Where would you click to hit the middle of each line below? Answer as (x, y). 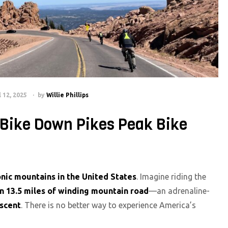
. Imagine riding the (171, 176)
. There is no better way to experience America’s (108, 205)
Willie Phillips (67, 95)
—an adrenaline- (179, 191)
